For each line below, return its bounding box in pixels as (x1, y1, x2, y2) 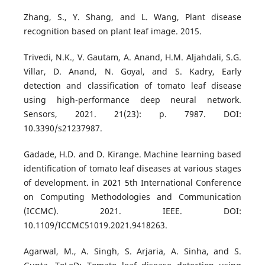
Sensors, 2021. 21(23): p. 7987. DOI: (23, 108, 242, 120)
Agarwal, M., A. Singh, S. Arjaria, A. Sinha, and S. (23, 245, 242, 257)
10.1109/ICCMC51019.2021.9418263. (23, 219, 167, 231)
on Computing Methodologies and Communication (23, 191, 242, 203)
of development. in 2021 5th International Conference (23, 177, 242, 189)
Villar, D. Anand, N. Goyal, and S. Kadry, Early (23, 66, 242, 77)
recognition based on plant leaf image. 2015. (23, 25, 202, 37)
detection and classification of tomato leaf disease (23, 80, 242, 92)
